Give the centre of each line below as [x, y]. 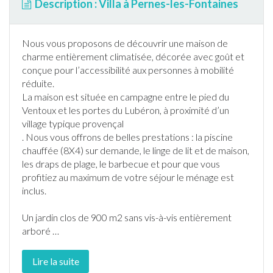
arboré [36, 231]
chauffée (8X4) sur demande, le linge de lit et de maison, [136, 150]
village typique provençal [73, 123]
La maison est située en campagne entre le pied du [126, 97]
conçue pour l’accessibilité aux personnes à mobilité [128, 70]
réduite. [38, 83]
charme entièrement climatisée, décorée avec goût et [133, 56]
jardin [47, 217]
